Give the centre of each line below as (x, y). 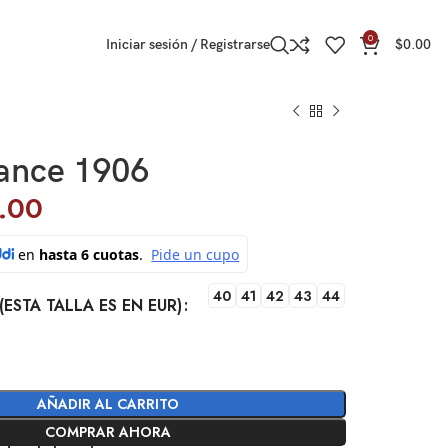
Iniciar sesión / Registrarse (188, 44)
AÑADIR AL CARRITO (108, 404)
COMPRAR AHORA (108, 432)
